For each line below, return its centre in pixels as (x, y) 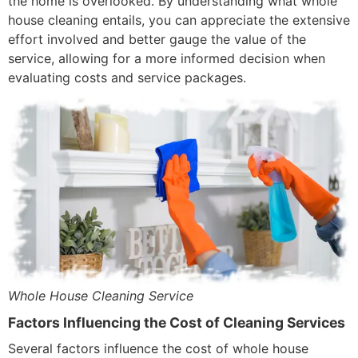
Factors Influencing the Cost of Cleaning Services (177, 323)
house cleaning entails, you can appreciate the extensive (179, 20)
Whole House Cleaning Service (101, 295)
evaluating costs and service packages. (127, 78)
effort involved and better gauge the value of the (157, 39)
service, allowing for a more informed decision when (167, 58)
